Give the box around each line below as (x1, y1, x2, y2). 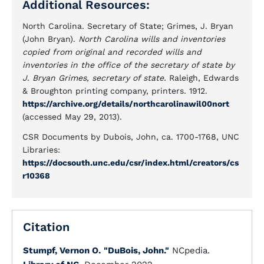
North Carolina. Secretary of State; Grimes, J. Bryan (22, 21, 233, 31)
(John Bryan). (22, 34, 78, 44)
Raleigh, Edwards (169, 73, 239, 82)
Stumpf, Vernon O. (23, 245, 101, 256)
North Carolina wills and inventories (78, 34, 225, 44)
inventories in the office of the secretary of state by (22, 60, 235, 70)
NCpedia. (169, 245, 210, 256)
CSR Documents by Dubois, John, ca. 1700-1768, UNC (22, 132, 239, 141)
